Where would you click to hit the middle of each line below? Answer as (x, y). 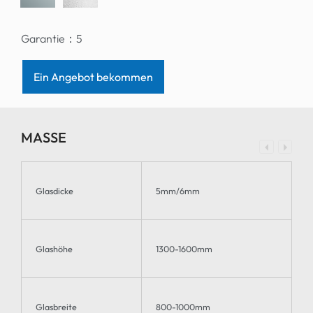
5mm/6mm (178, 190)
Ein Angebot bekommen (93, 77)
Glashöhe (54, 248)
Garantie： (49, 38)
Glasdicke (54, 190)
